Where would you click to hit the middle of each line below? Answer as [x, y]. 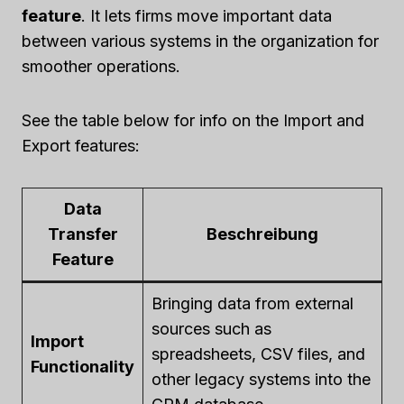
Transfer [83, 234]
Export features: [81, 146]
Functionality [83, 367]
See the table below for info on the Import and [193, 121]
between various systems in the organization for [200, 41]
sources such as [211, 329]
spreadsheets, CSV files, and [258, 354]
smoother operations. [101, 67]
